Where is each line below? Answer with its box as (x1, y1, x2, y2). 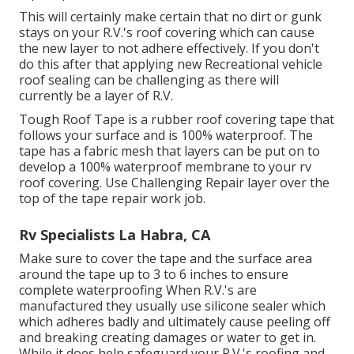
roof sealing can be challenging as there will (19, 71, 279, 89)
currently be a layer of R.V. (19, 87, 173, 105)
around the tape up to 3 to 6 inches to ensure (19, 265, 288, 284)
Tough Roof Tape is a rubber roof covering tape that (19, 111, 334, 129)
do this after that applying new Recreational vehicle (19, 55, 322, 73)
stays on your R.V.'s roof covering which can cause (19, 24, 314, 42)
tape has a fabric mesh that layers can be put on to (19, 142, 320, 160)
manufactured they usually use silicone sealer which (19, 297, 326, 315)
